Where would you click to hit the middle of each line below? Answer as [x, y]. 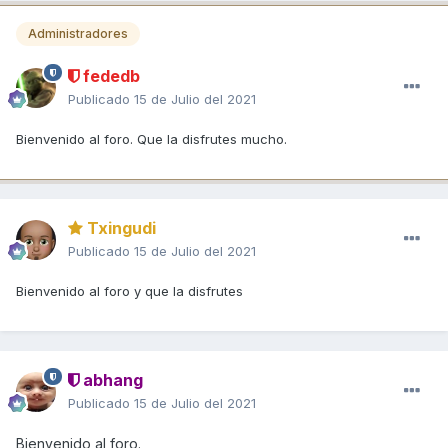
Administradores [78, 34]
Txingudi [119, 227]
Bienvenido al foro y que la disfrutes [131, 290]
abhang [111, 379]
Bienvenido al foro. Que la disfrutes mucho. [151, 138]
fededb [109, 75]
